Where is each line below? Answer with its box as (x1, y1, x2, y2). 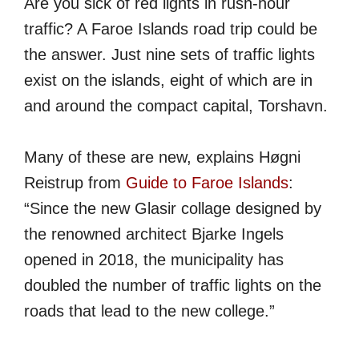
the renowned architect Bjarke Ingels (24, 225, 284, 243)
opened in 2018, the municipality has (24, 251, 284, 268)
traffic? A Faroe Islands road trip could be (24, 20, 317, 38)
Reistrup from (24, 174, 126, 192)
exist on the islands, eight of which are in (24, 71, 313, 89)
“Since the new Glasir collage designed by (24, 200, 321, 217)
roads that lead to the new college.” (24, 302, 275, 320)
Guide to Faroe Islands (126, 174, 288, 192)
